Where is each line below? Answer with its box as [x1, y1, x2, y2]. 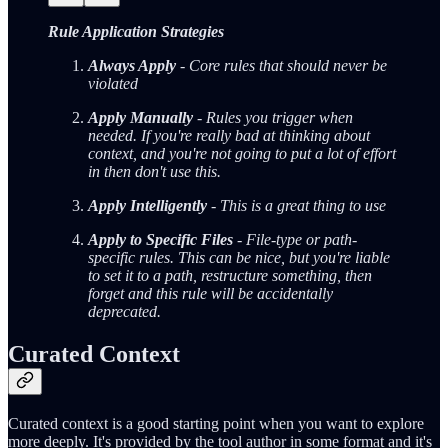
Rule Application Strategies [48, 22, 224, 40]
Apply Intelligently [88, 196, 207, 214]
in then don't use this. [88, 162, 221, 180]
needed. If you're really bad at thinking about [88, 126, 370, 144]
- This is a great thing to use [207, 196, 386, 214]
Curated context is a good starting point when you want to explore [8, 414, 424, 432]
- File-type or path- [233, 230, 357, 248]
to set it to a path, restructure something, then [88, 266, 372, 284]
